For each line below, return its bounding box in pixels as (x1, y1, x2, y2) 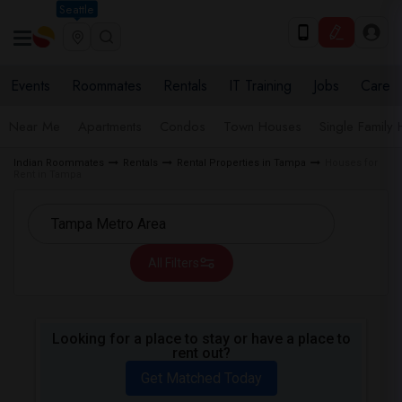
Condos (160, 117, 205, 136)
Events (11, 75, 50, 96)
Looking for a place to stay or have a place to (51, 330, 351, 347)
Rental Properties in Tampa (177, 157, 306, 169)
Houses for (325, 157, 378, 169)
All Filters (147, 256, 199, 270)
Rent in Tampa (13, 169, 82, 180)
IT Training (229, 75, 292, 96)
